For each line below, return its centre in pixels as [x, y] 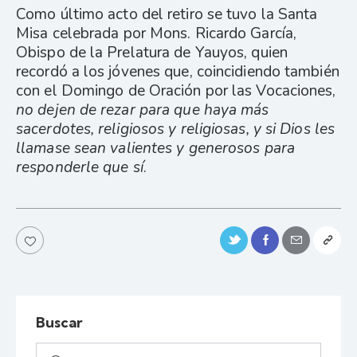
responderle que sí [80, 168]
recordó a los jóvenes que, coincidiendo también [178, 72]
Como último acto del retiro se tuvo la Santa [167, 15]
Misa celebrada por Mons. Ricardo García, [157, 34]
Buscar [59, 322]
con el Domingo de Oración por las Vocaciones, [176, 91]
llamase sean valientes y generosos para [155, 149]
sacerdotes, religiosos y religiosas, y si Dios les [176, 129]
